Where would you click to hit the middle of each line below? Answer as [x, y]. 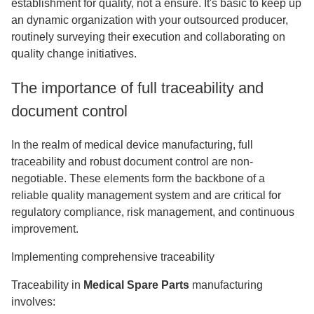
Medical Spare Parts [136, 285]
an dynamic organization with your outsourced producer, [150, 20]
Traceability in [47, 285]
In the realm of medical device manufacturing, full [132, 145]
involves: [33, 302]
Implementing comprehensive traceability [113, 257]
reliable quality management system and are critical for [146, 195]
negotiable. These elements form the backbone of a [138, 178]
